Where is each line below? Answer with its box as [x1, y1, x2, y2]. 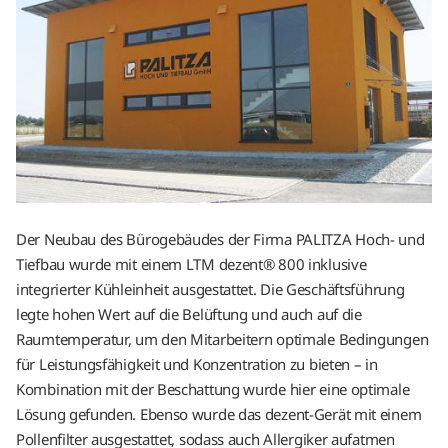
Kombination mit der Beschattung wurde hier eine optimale [16, 379, 410, 400]
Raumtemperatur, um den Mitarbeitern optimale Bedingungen [16, 329, 429, 350]
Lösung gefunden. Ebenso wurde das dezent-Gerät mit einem [16, 404, 422, 425]
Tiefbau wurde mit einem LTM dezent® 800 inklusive [16, 254, 367, 275]
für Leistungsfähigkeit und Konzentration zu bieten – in [16, 354, 378, 375]
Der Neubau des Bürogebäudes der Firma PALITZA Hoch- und [16, 229, 425, 250]
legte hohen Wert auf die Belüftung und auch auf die [16, 304, 362, 325]
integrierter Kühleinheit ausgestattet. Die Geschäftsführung [16, 279, 405, 300]
